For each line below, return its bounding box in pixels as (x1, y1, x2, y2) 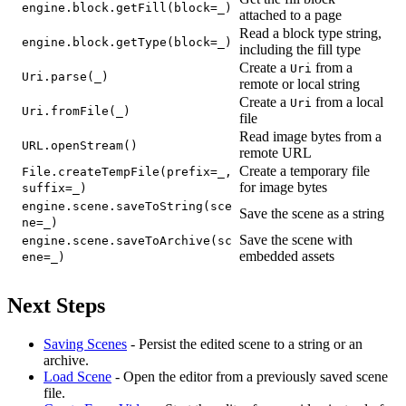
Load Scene (43, 368, 111, 384)
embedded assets (239, 247, 334, 264)
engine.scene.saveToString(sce (22, 198, 232, 213)
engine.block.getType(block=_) (22, 34, 232, 49)
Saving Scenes (43, 335, 127, 352)
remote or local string (239, 75, 360, 92)
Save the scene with (239, 231, 353, 247)
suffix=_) (22, 180, 87, 195)
